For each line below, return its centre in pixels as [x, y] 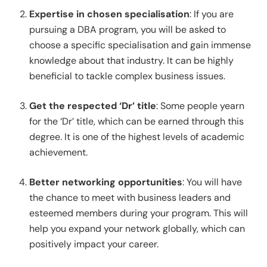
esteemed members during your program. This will [139, 213]
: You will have [212, 182]
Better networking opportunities [106, 182]
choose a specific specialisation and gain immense [140, 45]
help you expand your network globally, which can [137, 229]
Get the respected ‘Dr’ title [93, 106]
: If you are [212, 14]
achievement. [59, 153]
